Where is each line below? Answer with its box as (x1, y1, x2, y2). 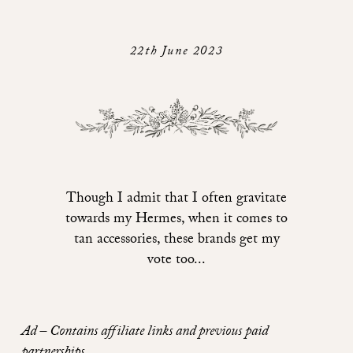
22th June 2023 (129, 41, 224, 64)
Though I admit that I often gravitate (66, 188, 287, 213)
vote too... (147, 249, 206, 274)
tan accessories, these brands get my (73, 229, 280, 254)
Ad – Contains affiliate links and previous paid (21, 321, 268, 346)
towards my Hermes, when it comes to (65, 208, 288, 233)
